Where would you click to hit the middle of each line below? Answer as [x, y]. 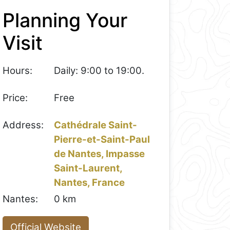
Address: [23, 125]
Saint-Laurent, [89, 168]
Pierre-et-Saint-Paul [102, 139]
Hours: [18, 71]
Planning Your [65, 20]
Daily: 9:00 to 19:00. [99, 71]
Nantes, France [90, 182]
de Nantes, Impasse [100, 154]
